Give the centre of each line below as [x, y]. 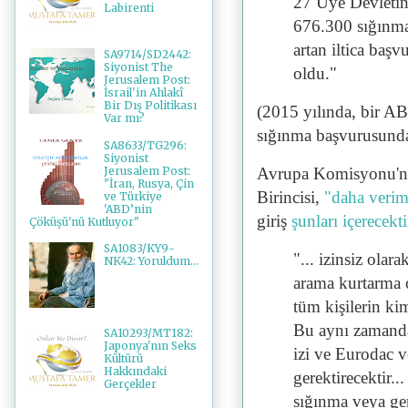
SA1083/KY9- [139, 249]
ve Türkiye [133, 196]
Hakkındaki [135, 372]
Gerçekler [130, 384]
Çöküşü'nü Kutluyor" [84, 221]
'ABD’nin [127, 209]
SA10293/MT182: [148, 333]
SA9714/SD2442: [147, 55]
